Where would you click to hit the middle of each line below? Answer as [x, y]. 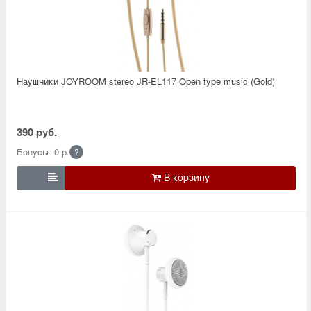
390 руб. [37, 132]
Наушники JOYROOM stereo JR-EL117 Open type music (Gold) [146, 81]
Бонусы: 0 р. [43, 151]
